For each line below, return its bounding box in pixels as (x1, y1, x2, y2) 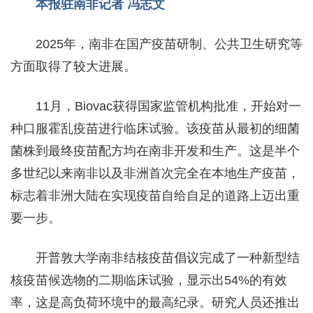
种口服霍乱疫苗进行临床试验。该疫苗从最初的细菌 (10, 121, 300, 136)
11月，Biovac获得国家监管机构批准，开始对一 (36, 99, 301, 113)
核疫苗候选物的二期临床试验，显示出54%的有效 (10, 272, 287, 287)
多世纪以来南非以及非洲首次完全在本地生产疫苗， (10, 166, 300, 180)
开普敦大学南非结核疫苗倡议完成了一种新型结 (36, 250, 300, 265)
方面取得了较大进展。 (10, 59, 136, 73)
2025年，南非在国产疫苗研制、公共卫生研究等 (36, 36, 303, 51)
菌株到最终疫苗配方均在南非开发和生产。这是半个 (10, 143, 300, 158)
